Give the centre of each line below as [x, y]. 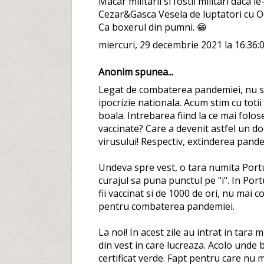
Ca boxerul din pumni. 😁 [152, 27]
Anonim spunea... [136, 72]
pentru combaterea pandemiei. [166, 207]
